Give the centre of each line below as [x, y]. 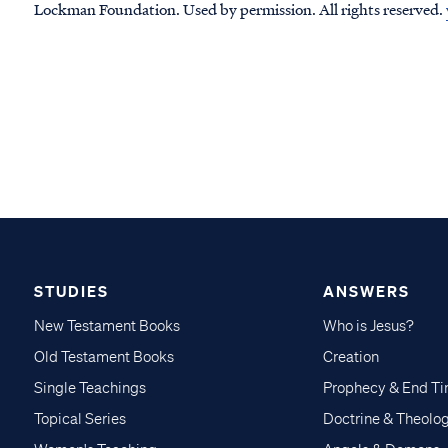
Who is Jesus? [368, 326]
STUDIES [71, 291]
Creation [350, 357]
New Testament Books [107, 326]
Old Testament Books [104, 357]
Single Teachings [90, 388]
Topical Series [80, 419]
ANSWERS [366, 291]
